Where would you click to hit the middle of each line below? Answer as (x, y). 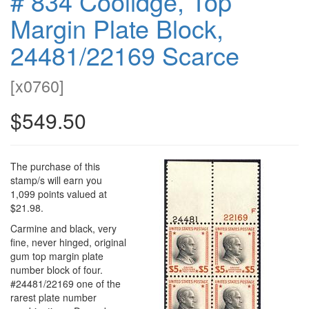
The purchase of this (55, 166)
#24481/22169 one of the (66, 283)
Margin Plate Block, (117, 28)
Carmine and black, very (63, 228)
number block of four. (57, 269)
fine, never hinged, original (68, 242)
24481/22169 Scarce (125, 54)
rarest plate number (53, 297)
